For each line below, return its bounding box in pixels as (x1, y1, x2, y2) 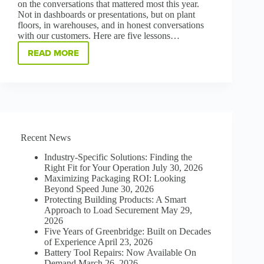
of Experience (44, 236, 96, 247)
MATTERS (52, 62, 93, 74)
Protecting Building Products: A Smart (44, 194, 186, 204)
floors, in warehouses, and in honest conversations (18, 20, 204, 31)
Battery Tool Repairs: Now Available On (44, 247, 196, 258)
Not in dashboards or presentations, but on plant (18, 9, 195, 20)
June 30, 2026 (101, 183, 154, 194)
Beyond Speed (44, 183, 99, 194)
